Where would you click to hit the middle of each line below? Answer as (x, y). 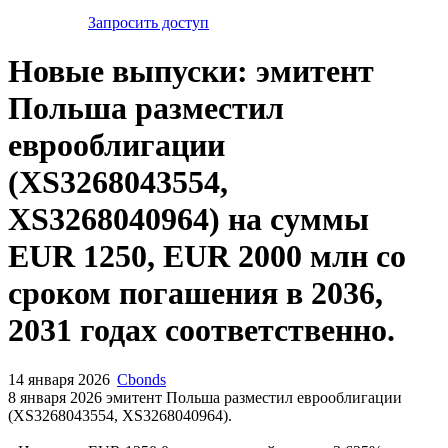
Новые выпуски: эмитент (191, 71)
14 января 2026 (60, 379)
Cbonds (141, 379)
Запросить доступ (148, 22)
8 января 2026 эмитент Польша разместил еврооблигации (205, 397)
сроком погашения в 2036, (195, 293)
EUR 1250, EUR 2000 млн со (207, 256)
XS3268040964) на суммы (188, 219)
